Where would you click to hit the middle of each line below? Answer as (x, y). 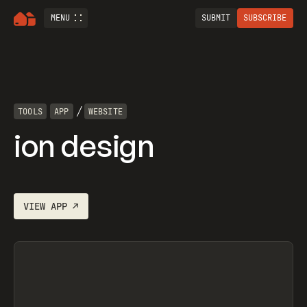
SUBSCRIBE (265, 18)
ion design (84, 145)
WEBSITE (106, 111)
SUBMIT (216, 18)
